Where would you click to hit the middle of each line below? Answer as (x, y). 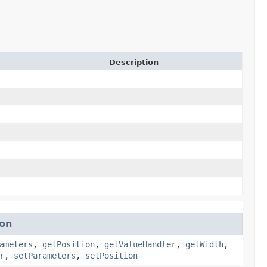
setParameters (45, 255)
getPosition (69, 244)
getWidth (204, 244)
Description (134, 62)
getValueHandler (140, 244)
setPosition (111, 255)
